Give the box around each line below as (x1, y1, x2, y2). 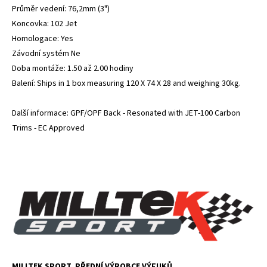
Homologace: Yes (12, 32, 73, 45)
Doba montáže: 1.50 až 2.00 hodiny (12, 62, 133, 74)
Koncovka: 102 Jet (12, 17, 77, 30)
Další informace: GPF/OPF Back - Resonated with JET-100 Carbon (12, 107, 240, 119)
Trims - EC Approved (12, 122, 85, 134)
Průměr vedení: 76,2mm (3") (12, 2, 110, 15)
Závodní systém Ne (12, 47, 80, 60)
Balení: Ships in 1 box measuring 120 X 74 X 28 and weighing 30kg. (12, 77, 241, 89)
